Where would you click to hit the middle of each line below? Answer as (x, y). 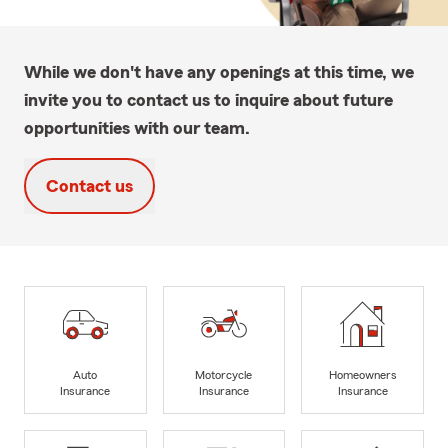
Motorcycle (224, 375)
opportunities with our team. (137, 127)
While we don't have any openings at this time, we (219, 71)
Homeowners (362, 375)
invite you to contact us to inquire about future (208, 99)
